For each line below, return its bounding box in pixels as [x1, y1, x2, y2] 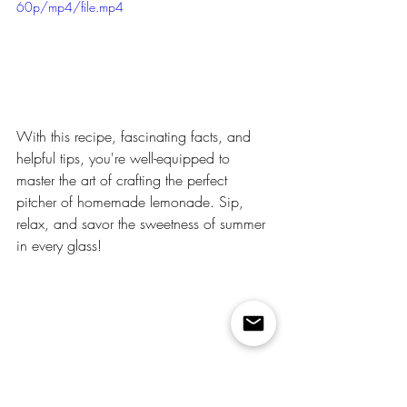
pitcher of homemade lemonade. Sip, [16, 192, 248, 213]
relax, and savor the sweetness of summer [16, 213, 270, 234]
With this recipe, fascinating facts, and [16, 126, 255, 147]
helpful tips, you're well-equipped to [16, 148, 234, 169]
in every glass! [16, 235, 102, 256]
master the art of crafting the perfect [16, 170, 232, 191]
